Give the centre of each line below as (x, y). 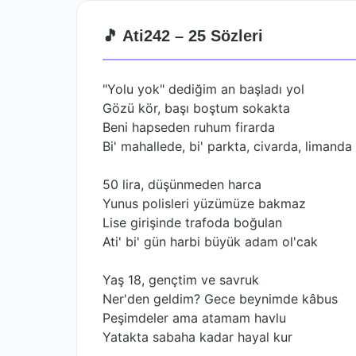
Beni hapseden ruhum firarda (189, 127)
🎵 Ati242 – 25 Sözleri (183, 36)
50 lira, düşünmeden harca (182, 184)
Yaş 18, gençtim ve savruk (181, 280)
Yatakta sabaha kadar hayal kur (197, 337)
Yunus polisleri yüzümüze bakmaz (204, 203)
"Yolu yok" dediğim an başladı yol (203, 89)
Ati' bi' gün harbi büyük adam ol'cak (210, 242)
